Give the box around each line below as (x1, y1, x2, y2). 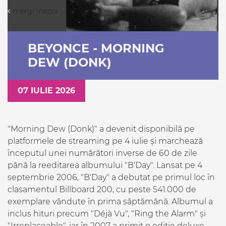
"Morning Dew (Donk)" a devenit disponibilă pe (8, 124, 195, 134)
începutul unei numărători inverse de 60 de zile (8, 148, 197, 158)
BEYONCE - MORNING (28, 41, 164, 55)
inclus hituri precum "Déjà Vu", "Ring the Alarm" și (8, 209, 206, 218)
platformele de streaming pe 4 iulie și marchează (8, 136, 203, 146)
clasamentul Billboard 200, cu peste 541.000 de (8, 185, 196, 194)
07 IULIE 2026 (18, 86, 75, 95)
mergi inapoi (13, 7, 58, 16)
